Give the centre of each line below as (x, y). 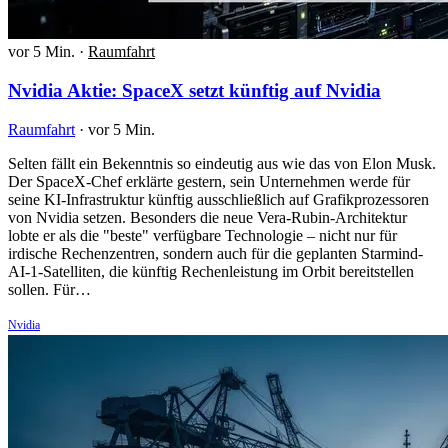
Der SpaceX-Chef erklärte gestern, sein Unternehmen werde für (209, 181)
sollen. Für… (49, 289)
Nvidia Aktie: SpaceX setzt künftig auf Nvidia (194, 90)
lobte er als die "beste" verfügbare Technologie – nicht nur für (202, 235)
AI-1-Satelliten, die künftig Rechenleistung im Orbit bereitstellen (211, 271)
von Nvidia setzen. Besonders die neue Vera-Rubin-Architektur (207, 217)
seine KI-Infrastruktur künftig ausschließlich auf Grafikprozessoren (218, 199)
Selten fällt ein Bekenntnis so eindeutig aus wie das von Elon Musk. (222, 163)
